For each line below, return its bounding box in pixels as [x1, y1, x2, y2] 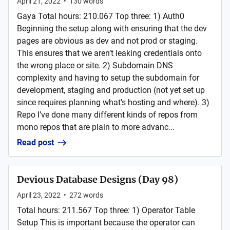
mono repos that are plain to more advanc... [17, 122, 175, 132]
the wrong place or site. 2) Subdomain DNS [17, 61, 173, 71]
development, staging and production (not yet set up [17, 85, 205, 95]
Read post [17, 138, 54, 148]
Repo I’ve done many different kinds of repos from [17, 110, 198, 120]
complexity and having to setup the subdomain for [17, 73, 199, 83]
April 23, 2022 [17, 191, 61, 200]
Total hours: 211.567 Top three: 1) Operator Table [17, 205, 195, 216]
